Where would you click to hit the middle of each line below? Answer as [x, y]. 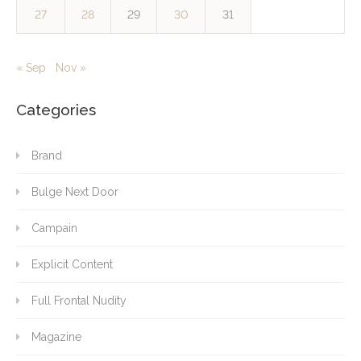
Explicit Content [72, 265]
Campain [54, 228]
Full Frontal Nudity [79, 301]
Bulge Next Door [75, 192]
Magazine [56, 337]
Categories [56, 110]
